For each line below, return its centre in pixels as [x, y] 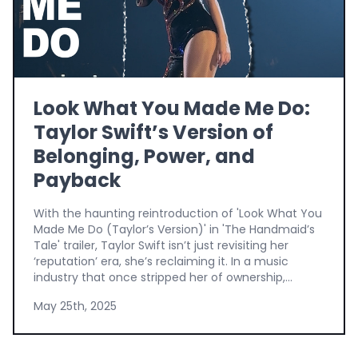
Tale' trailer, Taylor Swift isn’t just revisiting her [161, 245]
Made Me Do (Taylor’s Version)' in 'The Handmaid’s [174, 229]
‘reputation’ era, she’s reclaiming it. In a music [161, 261]
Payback [77, 180]
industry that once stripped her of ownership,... [163, 277]
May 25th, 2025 [75, 306]
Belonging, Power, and [144, 156]
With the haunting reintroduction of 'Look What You [178, 213]
